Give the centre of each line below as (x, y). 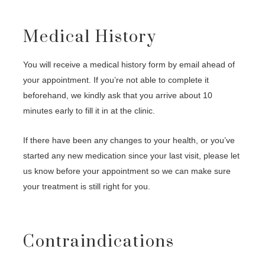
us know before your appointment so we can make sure (127, 171)
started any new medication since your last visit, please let (132, 156)
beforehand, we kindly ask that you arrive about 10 (118, 96)
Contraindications (99, 242)
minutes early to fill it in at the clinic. (89, 111)
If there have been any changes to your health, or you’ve (129, 140)
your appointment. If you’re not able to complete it (116, 80)
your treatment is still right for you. (87, 187)
